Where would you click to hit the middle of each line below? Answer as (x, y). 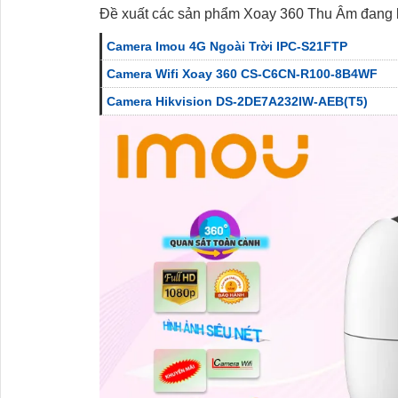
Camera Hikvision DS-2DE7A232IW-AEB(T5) (237, 101)
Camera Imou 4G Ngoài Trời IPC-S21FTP (227, 46)
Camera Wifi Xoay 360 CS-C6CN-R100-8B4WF (242, 73)
